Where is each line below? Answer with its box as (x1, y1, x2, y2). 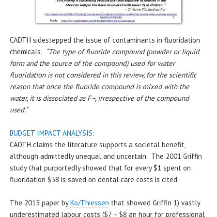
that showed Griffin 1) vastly (109, 198, 200, 207)
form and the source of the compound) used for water (10, 58, 175, 68)
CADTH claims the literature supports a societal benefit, (10, 139, 185, 149)
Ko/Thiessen (70, 198, 109, 207)
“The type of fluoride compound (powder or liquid (45, 46, 199, 56)
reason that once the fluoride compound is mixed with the (10, 81, 189, 91)
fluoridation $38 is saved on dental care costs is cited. (10, 174, 179, 184)
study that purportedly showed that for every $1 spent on (10, 163, 191, 172)
